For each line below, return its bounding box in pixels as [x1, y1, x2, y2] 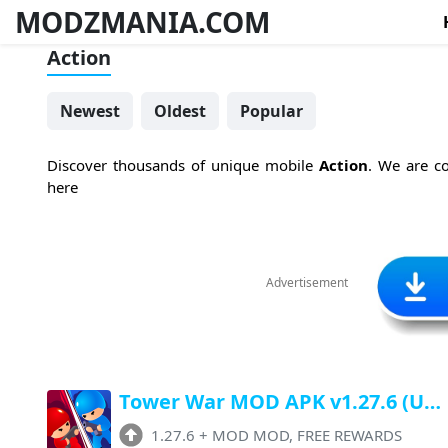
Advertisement [265, 273, 348, 291]
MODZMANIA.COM [15, 2, 270, 41]
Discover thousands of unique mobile [47, 155, 319, 175]
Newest [60, 100, 120, 122]
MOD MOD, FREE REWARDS [212, 424, 402, 445]
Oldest [154, 100, 206, 122]
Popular [240, 100, 303, 122]
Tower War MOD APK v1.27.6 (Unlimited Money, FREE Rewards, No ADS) [424, 387, 441, 415]
